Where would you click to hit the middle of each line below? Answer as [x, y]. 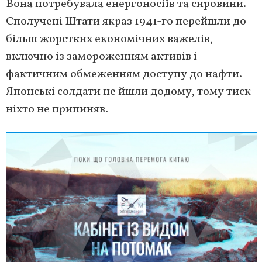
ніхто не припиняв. [57, 110]
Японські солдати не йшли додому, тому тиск [128, 92]
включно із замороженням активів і [101, 57]
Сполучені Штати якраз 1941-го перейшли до [126, 22]
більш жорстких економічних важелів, [109, 39]
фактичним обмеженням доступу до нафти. [124, 75]
